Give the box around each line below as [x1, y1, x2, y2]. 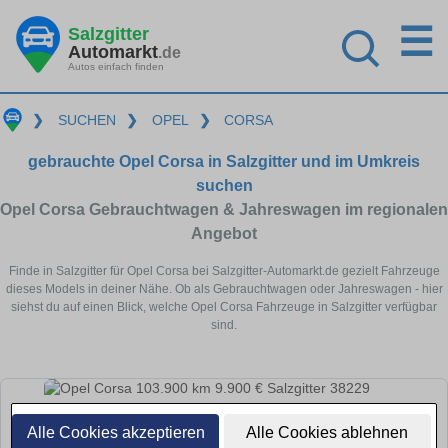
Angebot [191, 224, 257, 242]
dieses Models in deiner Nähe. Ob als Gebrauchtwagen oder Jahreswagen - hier [5, 281, 443, 296]
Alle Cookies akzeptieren [26, 424, 205, 441]
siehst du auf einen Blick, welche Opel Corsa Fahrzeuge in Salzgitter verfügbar [11, 299, 437, 314]
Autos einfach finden [68, 60, 164, 72]
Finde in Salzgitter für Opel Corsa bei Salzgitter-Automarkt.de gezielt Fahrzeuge [8, 263, 440, 278]
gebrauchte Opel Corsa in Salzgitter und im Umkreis [28, 152, 420, 170]
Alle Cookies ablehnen [246, 424, 409, 441]
